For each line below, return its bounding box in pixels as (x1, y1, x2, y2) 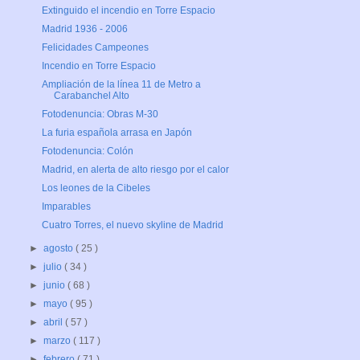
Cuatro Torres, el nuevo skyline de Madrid (41, 219, 223, 231)
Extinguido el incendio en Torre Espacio (41, 5, 215, 17)
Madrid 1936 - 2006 (41, 23, 128, 35)
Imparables (41, 201, 91, 213)
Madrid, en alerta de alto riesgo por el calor (41, 164, 229, 176)
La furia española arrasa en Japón (41, 127, 192, 139)
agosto (43, 243, 76, 255)
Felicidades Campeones (41, 42, 149, 54)
